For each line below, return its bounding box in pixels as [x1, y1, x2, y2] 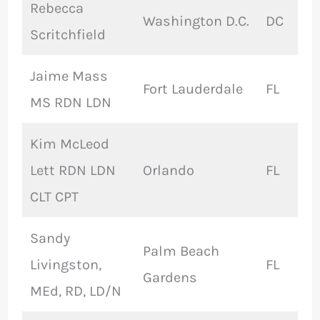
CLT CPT [29, 189, 79, 206]
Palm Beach [142, 243, 219, 260]
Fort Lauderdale [142, 81, 243, 98]
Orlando [142, 162, 194, 179]
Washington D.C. [142, 13, 249, 30]
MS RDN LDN [29, 94, 111, 111]
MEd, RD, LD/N [29, 283, 121, 300]
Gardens [142, 269, 197, 286]
